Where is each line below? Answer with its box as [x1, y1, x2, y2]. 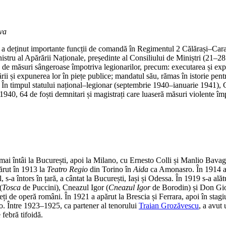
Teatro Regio [47, 164, 88, 174]
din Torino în [88, 164, 133, 174]
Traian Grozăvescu [139, 201, 199, 210]
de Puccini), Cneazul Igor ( [21, 183, 108, 192]
